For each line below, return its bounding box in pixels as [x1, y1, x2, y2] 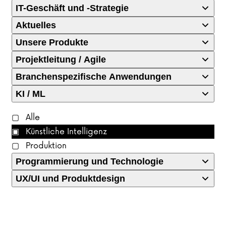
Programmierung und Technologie [16, 156, 163, 166]
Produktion [23, 140, 67, 151]
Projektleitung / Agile [16, 54, 106, 65]
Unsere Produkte [16, 37, 88, 47]
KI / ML [16, 88, 45, 99]
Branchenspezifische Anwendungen [16, 71, 172, 82]
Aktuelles [16, 20, 56, 30]
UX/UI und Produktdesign [16, 173, 125, 184]
